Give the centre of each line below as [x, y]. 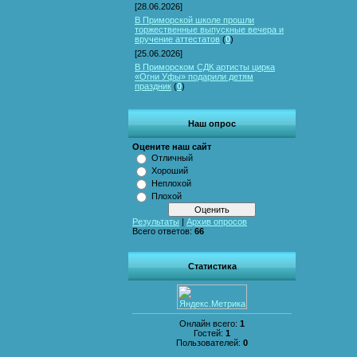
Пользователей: [210, 342]
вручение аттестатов [177, 39]
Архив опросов [217, 222]
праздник [153, 86]
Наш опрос [212, 124]
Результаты [156, 222]
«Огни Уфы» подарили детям [194, 76]
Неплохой [171, 183]
